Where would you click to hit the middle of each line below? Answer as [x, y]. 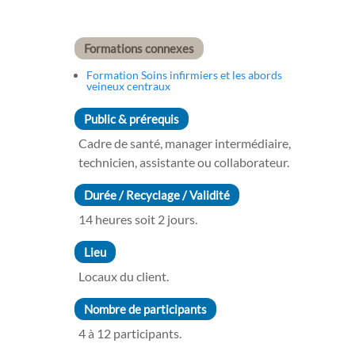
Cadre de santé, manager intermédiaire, [184, 143]
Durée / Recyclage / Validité [157, 195]
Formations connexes [139, 49]
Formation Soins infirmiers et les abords [184, 75]
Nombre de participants [145, 309]
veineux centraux [128, 86]
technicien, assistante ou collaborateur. [183, 162]
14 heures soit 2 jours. [137, 219]
